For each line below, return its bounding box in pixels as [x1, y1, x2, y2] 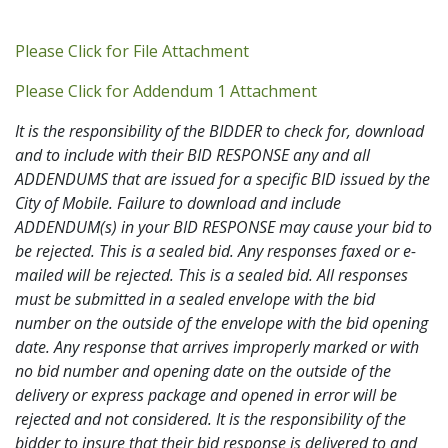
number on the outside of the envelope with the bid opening [15, 311, 428, 334]
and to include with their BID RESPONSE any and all [15, 143, 370, 166]
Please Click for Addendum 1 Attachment [15, 79, 317, 102]
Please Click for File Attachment [15, 39, 249, 62]
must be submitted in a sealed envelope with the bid [15, 287, 375, 310]
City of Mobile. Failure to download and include [15, 191, 341, 214]
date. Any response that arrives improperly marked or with [15, 335, 419, 358]
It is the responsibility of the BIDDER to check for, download [15, 119, 424, 142]
